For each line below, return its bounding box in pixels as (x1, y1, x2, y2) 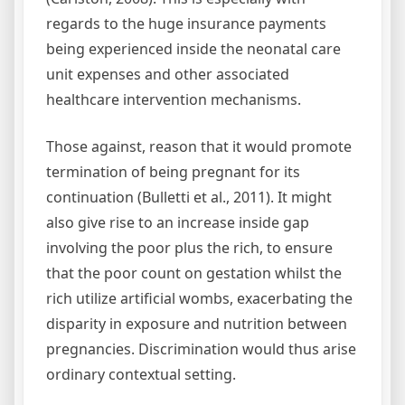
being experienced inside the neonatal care (46, 39, 341, 59)
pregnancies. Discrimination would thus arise (46, 339, 356, 359)
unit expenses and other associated (46, 64, 289, 84)
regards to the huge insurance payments (46, 14, 326, 33)
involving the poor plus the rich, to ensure (46, 238, 333, 258)
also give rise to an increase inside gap (46, 212, 309, 232)
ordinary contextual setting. (46, 364, 236, 384)
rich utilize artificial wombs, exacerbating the (46, 288, 353, 308)
